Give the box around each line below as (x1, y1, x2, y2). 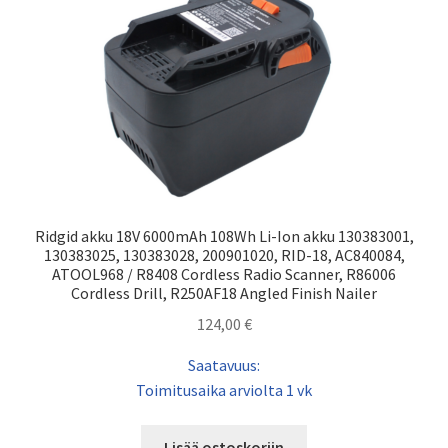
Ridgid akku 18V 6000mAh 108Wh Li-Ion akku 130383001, (34, 225, 414, 246)
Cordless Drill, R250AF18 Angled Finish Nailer (71, 282, 377, 303)
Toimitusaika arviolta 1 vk (136, 379, 312, 400)
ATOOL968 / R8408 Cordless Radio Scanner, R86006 (52, 263, 396, 284)
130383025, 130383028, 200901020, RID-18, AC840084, (43, 244, 405, 265)
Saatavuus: (188, 354, 260, 375)
